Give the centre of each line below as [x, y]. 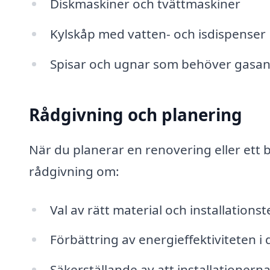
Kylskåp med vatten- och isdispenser [158, 34]
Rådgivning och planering [136, 115]
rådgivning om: [74, 171]
